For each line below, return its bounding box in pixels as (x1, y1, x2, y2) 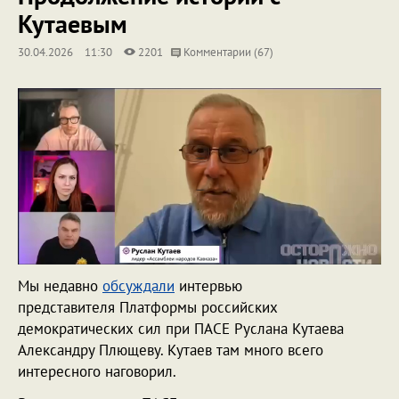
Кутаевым (18, 7, 127, 40)
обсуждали (102, 276, 175, 297)
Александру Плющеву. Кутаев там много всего (18, 340, 323, 361)
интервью (175, 276, 242, 297)
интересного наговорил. (18, 362, 184, 382)
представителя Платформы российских (18, 297, 278, 318)
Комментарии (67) (181, 45, 273, 60)
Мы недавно (18, 276, 102, 297)
